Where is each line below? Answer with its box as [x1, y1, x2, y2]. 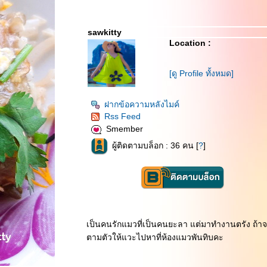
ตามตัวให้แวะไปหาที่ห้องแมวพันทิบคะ [86, 232, 223, 242]
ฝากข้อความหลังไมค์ [104, 100, 179, 109]
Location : [169, 38, 211, 48]
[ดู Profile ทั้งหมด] [169, 69, 234, 78]
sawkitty [88, 27, 122, 37]
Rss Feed [104, 111, 141, 121]
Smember [106, 124, 143, 134]
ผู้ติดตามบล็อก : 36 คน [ [112, 141, 198, 151]
